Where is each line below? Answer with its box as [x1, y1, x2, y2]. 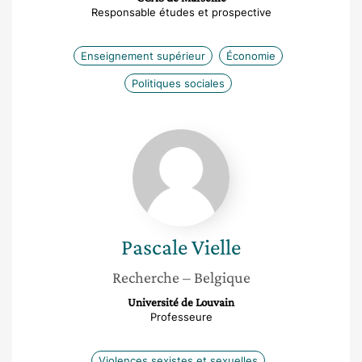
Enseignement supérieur [80, 49, 205, 62]
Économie [225, 49, 276, 62]
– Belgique [182, 268, 250, 286]
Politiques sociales [131, 77, 225, 90]
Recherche [112, 268, 179, 286]
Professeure [149, 310, 213, 323]
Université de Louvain [128, 296, 234, 309]
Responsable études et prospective [90, 6, 271, 19]
